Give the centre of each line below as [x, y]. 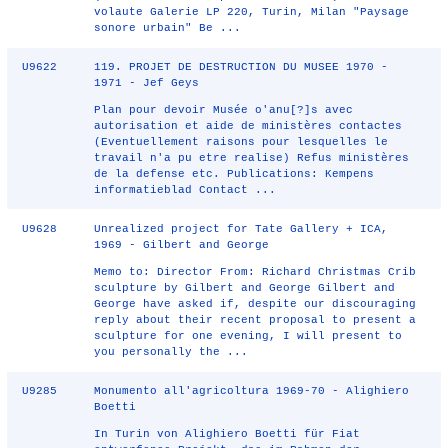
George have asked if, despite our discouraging [255, 304]
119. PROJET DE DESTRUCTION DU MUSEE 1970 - [241, 67]
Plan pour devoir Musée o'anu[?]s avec [224, 110]
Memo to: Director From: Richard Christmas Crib [255, 272]
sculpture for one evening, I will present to [248, 336]
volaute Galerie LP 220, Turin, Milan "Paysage [252, 12]
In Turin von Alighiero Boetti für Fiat [227, 434]
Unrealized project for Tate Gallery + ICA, [241, 229]
